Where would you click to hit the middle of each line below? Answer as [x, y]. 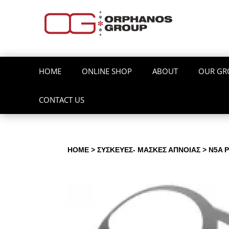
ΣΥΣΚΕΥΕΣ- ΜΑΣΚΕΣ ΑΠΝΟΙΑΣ [149, 150]
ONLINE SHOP [107, 71]
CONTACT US [62, 100]
